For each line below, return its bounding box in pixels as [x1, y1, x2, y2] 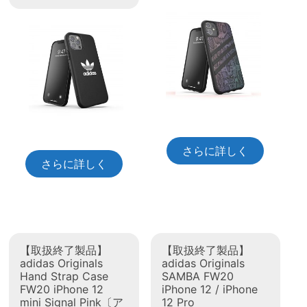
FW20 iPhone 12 [20, 282, 104, 297]
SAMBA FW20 [161, 269, 234, 284]
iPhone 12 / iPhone [161, 282, 258, 297]
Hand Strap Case [20, 269, 109, 284]
